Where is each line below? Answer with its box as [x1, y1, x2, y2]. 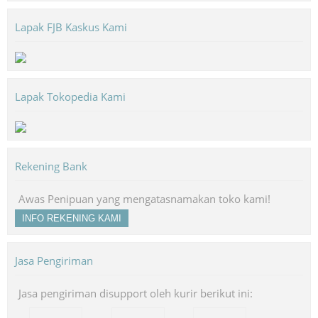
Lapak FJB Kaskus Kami [15, 19, 127, 34]
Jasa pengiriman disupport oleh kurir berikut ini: [18, 285, 253, 300]
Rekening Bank [15, 158, 87, 173]
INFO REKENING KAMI [22, 212, 121, 224]
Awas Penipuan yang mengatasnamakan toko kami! [18, 191, 270, 206]
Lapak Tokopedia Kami [15, 89, 126, 104]
